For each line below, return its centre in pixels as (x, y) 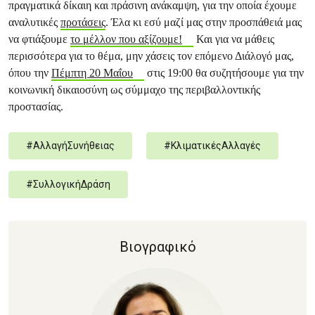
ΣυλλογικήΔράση (72, 184)
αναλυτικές (34, 22)
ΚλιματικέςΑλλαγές (216, 146)
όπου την (30, 73)
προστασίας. (36, 107)
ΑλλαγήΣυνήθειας (74, 146)
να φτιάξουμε (39, 39)
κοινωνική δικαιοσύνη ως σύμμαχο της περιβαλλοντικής (134, 90)
